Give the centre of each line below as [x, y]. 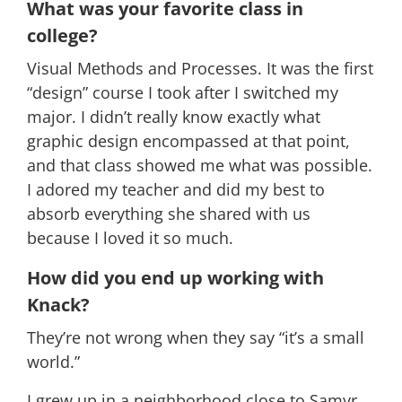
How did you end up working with [175, 277]
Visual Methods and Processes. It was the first [200, 68]
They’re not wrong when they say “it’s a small [196, 337]
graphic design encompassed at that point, [188, 140]
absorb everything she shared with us [169, 213]
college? [62, 35]
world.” [56, 361]
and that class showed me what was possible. [200, 165]
